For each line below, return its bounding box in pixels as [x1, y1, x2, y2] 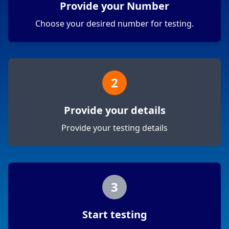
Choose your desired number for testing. [35, 18, 194, 30]
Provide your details [63, 103, 166, 118]
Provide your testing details [61, 122, 168, 134]
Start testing [82, 208, 147, 222]
